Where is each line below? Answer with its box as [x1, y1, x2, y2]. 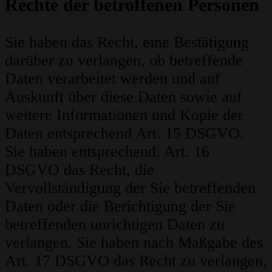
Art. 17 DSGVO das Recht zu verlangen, [5, 251, 267, 270]
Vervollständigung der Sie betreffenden [5, 178, 256, 197]
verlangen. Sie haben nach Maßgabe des [5, 233, 263, 251]
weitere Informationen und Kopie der [5, 106, 243, 124]
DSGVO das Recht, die [5, 160, 154, 178]
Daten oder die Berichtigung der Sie [5, 197, 236, 215]
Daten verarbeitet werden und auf [5, 69, 220, 87]
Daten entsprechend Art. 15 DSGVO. [5, 124, 244, 142]
